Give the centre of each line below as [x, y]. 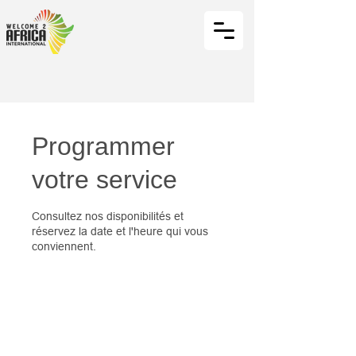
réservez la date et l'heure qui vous [120, 231]
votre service [104, 180]
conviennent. [64, 246]
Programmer [103, 146]
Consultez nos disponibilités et [108, 216]
